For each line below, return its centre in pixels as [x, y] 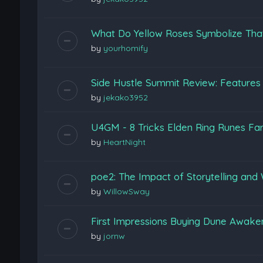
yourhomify [125, 48]
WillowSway [126, 191]
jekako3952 [125, 97]
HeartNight [124, 142]
